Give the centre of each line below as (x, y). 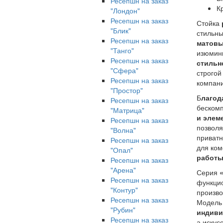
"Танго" (122, 50)
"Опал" (122, 150)
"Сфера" (124, 70)
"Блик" (121, 30)
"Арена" (123, 170)
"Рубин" (123, 210)
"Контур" (124, 190)
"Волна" (123, 130)
